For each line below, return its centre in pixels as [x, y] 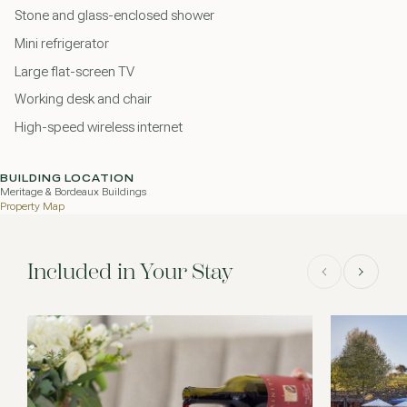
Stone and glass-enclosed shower [114, 16]
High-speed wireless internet [98, 128]
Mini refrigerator [61, 43]
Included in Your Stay [130, 271]
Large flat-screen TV [74, 71]
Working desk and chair [83, 99]
